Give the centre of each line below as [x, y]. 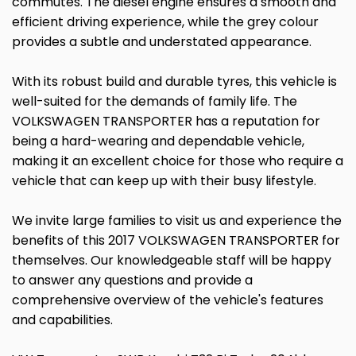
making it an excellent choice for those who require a [178, 161]
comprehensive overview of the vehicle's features [168, 300]
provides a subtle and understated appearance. [162, 42]
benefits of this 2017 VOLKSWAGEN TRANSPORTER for [176, 240]
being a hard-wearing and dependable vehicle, [158, 141]
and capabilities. [62, 320]
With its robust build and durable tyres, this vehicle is [174, 81]
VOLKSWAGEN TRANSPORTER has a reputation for [166, 121]
